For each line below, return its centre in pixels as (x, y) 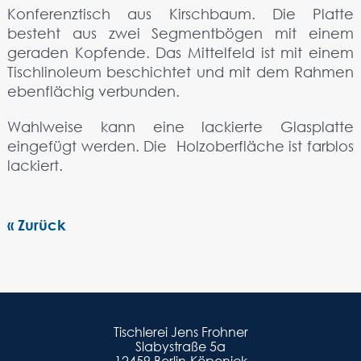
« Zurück (36, 225)
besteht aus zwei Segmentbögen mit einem (180, 33)
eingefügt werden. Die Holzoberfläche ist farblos (180, 146)
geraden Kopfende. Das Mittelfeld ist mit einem (180, 52)
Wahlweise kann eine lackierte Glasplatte (180, 127)
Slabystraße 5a (180, 346)
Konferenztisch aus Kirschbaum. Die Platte (180, 14)
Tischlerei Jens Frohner (180, 332)
